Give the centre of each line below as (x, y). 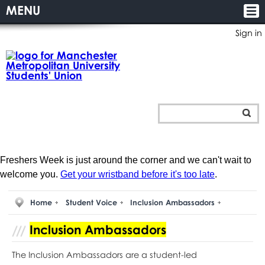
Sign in (249, 33)
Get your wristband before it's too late (138, 174)
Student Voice (91, 203)
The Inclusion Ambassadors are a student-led (104, 254)
